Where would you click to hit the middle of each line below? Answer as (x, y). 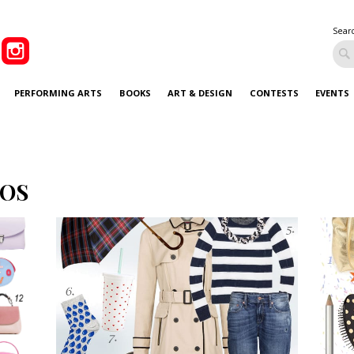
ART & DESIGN (200, 92)
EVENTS (333, 92)
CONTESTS (274, 92)
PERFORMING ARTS (58, 92)
